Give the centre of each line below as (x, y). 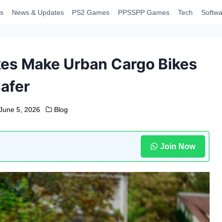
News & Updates (38, 12)
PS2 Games (91, 12)
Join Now (177, 146)
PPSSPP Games (144, 12)
